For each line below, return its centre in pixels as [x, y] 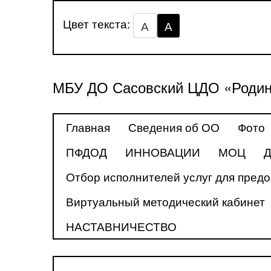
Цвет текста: [98, 24]
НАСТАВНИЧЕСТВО [121, 226]
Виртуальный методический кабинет [165, 201]
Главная [88, 127]
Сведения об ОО [174, 127]
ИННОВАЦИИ [163, 152]
